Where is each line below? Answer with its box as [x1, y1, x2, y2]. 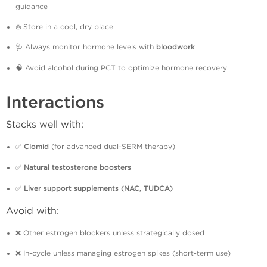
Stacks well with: [6, 119, 83, 130]
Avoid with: [6, 205, 59, 216]
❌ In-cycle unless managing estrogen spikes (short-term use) [15, 249, 231, 257]
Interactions [6, 92, 104, 113]
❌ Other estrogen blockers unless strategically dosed [15, 229, 204, 237]
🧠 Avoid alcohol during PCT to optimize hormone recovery [15, 64, 227, 72]
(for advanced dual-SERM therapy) [49, 142, 175, 151]
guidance [15, 2, 48, 11]
